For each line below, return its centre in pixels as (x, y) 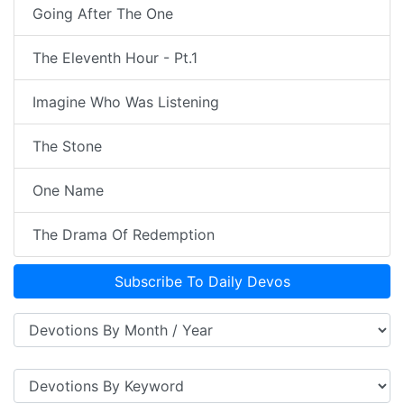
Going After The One (103, 14)
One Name (68, 191)
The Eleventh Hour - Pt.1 (115, 58)
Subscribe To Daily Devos (202, 282)
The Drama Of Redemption (124, 235)
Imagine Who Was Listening (126, 102)
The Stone (67, 147)
